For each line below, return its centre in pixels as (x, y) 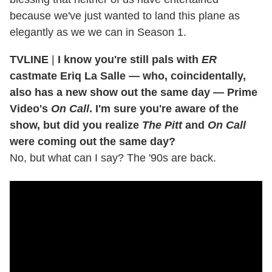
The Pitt (162, 125)
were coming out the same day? (93, 142)
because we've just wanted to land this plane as (125, 16)
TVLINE (29, 60)
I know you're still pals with (130, 60)
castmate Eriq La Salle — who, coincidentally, (128, 76)
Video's (30, 109)
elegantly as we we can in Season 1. (98, 32)
